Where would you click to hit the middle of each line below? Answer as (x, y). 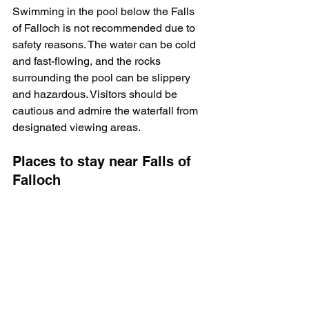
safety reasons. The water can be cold (106, 44)
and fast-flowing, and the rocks (88, 61)
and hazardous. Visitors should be (96, 94)
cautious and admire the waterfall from (107, 110)
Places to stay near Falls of (104, 161)
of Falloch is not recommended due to (105, 28)
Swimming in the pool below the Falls (105, 11)
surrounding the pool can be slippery (103, 77)
